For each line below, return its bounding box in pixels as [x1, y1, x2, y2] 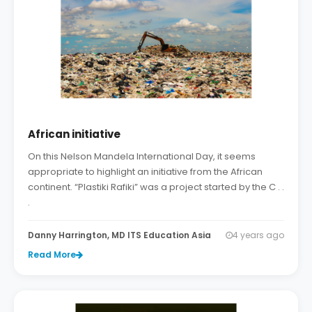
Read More [28, 249, 76, 261]
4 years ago [233, 229, 284, 242]
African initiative [28, 127, 120, 142]
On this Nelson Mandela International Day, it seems [28, 150, 256, 164]
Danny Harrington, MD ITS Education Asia [28, 229, 211, 242]
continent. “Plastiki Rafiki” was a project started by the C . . [28, 180, 284, 194]
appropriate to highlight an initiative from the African [28, 165, 263, 179]
